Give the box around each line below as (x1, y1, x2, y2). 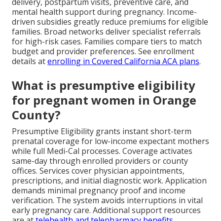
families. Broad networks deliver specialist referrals (12, 26, 201, 37)
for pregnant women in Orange (12, 92, 196, 109)
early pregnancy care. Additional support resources (12, 205, 201, 216)
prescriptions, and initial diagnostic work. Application (12, 175, 207, 186)
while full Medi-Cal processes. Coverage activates (12, 146, 192, 157)
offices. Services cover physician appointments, (12, 165, 184, 177)
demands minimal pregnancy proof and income (12, 185, 185, 196)
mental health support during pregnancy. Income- (12, 6, 197, 18)
